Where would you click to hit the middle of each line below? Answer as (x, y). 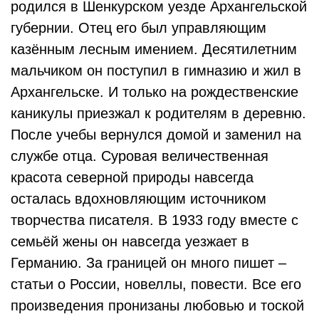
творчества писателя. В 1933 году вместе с (155, 220)
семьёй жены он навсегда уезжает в (130, 241)
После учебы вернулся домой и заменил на (156, 135)
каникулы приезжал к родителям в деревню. (158, 113)
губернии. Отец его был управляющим (138, 28)
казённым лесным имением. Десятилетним (154, 49)
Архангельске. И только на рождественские (155, 92)
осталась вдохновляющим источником (138, 199)
